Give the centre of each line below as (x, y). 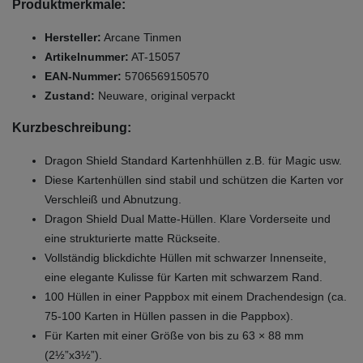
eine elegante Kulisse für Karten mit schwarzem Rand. (184, 277)
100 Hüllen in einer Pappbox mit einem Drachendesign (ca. (196, 296)
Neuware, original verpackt (165, 95)
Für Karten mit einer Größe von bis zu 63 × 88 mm (174, 335)
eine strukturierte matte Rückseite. (132, 238)
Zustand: (70, 95)
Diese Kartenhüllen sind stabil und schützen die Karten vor (194, 179)
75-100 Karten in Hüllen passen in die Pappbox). (169, 316)
